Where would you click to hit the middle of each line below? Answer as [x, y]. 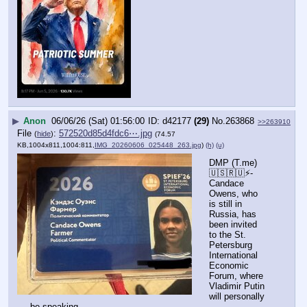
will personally [237, 297]
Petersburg [231, 245]
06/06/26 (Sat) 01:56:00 [98, 121]
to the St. [228, 235]
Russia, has [233, 214]
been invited [233, 225]
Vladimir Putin [237, 286]
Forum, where [236, 276]
